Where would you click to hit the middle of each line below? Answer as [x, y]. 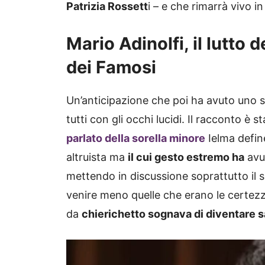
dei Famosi [111, 67]
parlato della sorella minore [136, 138]
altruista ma [97, 157]
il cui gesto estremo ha [186, 157]
